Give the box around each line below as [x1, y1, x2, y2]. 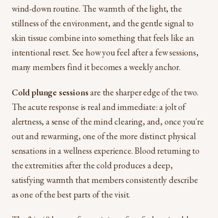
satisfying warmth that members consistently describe [12, 174, 198, 185]
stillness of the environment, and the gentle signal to [12, 18, 194, 29]
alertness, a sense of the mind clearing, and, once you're [12, 116, 204, 127]
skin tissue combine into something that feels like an [12, 32, 194, 43]
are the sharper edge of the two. [88, 87, 199, 98]
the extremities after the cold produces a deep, [12, 160, 173, 171]
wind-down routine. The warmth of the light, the [12, 3, 182, 14]
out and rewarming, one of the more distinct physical [12, 130, 196, 142]
